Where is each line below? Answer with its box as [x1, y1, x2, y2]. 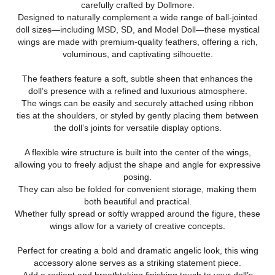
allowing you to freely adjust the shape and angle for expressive [14, 160, 261, 170]
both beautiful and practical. [83, 196, 192, 207]
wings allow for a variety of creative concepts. [50, 221, 225, 231]
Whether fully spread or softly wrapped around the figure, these [15, 209, 260, 219]
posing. [123, 172, 152, 182]
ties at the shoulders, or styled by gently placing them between [17, 110, 258, 121]
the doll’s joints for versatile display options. [53, 123, 222, 133]
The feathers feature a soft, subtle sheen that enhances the [22, 74, 253, 84]
